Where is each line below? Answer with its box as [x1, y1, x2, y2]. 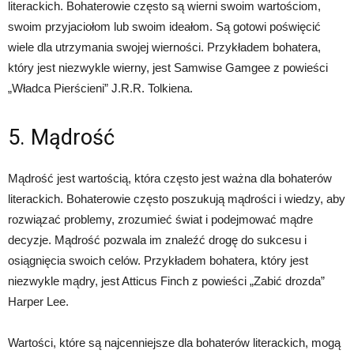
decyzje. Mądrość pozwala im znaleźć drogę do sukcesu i [8, 233, 307, 247]
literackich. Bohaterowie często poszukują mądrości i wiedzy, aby [8, 192, 345, 205]
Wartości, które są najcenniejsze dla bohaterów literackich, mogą [8, 336, 341, 349]
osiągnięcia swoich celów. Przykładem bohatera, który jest [8, 254, 308, 267]
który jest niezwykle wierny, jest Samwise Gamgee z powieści [8, 61, 328, 74]
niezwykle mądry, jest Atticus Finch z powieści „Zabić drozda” [8, 274, 325, 288]
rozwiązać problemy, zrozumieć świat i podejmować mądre [8, 213, 313, 226]
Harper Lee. [8, 295, 69, 308]
